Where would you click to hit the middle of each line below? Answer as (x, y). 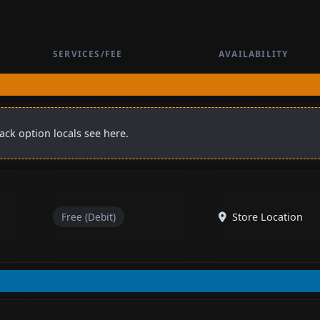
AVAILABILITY (254, 54)
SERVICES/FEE (88, 54)
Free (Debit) (89, 216)
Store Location (266, 216)
